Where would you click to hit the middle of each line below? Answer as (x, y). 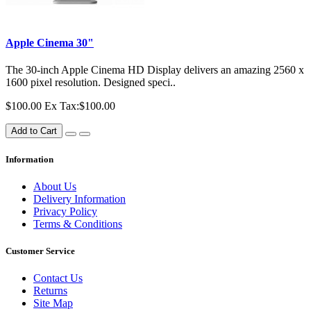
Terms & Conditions (78, 224)
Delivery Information (79, 199)
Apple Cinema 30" (50, 43)
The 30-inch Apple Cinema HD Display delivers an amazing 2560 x (155, 70)
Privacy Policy (65, 211)
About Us (55, 186)
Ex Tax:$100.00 (80, 106)
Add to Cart (34, 131)
